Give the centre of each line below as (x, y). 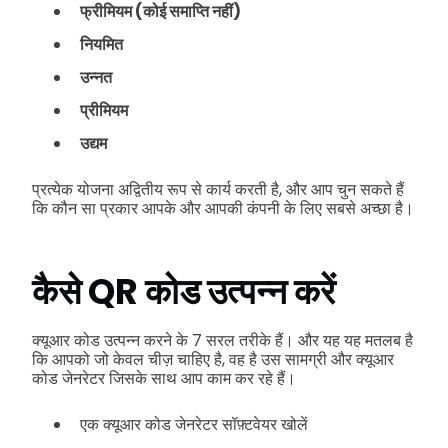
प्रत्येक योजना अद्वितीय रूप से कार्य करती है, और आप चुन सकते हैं (218, 190)
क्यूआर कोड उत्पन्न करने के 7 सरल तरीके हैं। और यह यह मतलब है (222, 340)
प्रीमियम (104, 111)
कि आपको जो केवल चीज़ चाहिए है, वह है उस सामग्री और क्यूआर (213, 359)
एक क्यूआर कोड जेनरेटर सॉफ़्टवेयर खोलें (194, 424)
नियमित (101, 45)
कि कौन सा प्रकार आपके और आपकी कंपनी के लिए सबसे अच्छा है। (223, 209)
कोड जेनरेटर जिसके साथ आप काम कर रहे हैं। (164, 378)
